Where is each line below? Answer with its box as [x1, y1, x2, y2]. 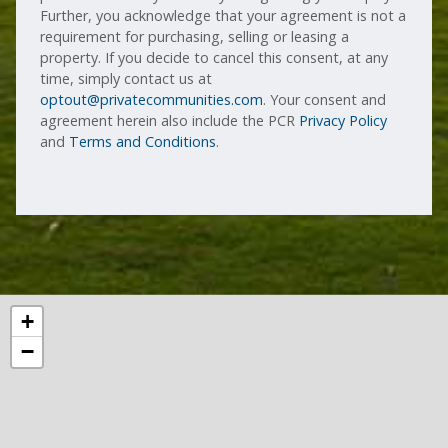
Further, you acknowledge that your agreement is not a [40, 6, 407, 26]
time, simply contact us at [40, 69, 213, 89]
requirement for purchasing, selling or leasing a [40, 27, 350, 47]
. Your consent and [263, 90, 387, 110]
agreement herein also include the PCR [40, 111, 300, 131]
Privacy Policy [299, 111, 388, 131]
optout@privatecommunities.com [40, 90, 264, 110]
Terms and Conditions [69, 132, 217, 152]
